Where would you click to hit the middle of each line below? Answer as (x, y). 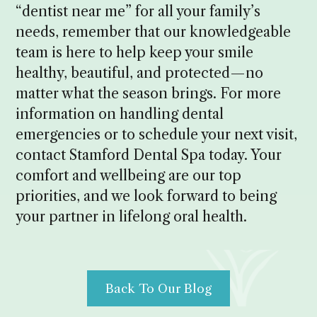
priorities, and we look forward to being (146, 196)
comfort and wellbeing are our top (129, 175)
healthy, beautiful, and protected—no (140, 73)
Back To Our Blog (158, 289)
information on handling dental (120, 114)
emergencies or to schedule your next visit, (157, 134)
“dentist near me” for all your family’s (138, 11)
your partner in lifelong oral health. (132, 216)
